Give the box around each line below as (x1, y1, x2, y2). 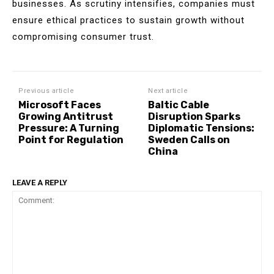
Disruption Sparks (148, 110, 241, 122)
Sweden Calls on (148, 133, 231, 146)
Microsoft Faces (18, 98, 101, 111)
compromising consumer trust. (12, 31, 154, 42)
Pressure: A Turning (18, 122, 119, 134)
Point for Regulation (18, 133, 124, 146)
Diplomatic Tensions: (148, 122, 255, 134)
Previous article (18, 86, 74, 95)
